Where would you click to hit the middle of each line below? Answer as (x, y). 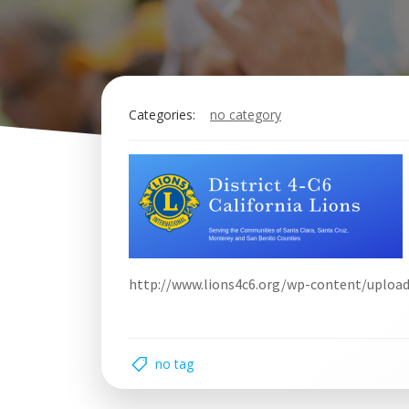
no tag (174, 364)
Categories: (162, 115)
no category (246, 115)
